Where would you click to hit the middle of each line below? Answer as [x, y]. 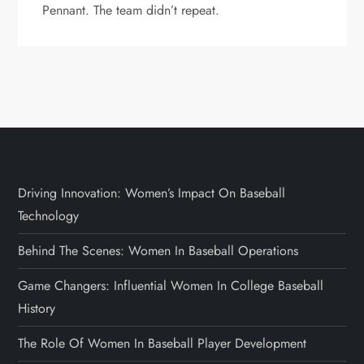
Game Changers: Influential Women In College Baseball [171, 285]
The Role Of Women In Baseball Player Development [162, 343]
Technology [49, 215]
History [37, 308]
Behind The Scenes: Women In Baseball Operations [158, 250]
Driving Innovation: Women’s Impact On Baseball [152, 193]
